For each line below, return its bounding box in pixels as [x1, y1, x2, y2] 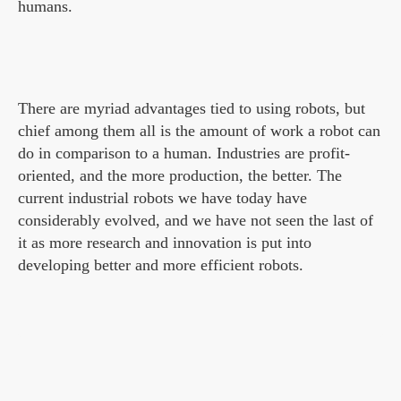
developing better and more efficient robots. [18, 256, 303, 275]
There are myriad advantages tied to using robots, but [18, 99, 365, 118]
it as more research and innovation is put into [18, 234, 311, 252]
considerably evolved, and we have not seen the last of [18, 211, 373, 230]
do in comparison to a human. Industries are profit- [18, 144, 350, 163]
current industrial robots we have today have [18, 189, 307, 208]
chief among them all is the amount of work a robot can [18, 122, 380, 141]
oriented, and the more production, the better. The [18, 166, 342, 185]
